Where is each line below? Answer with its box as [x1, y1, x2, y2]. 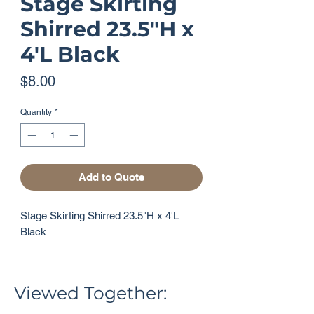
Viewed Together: [14, 282, 167, 303]
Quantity [20, 107, 52, 117]
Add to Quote [78, 171, 144, 183]
